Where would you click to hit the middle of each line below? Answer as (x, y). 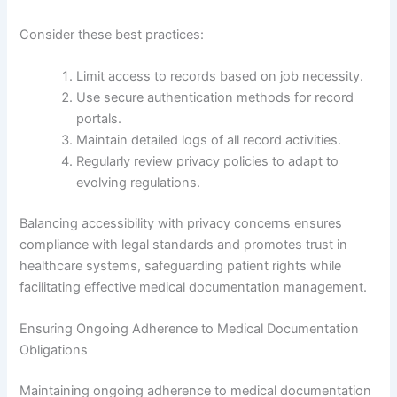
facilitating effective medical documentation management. (194, 287)
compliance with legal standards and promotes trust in (184, 244)
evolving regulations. (139, 182)
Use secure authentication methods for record (215, 97)
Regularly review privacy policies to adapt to (208, 161)
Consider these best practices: (112, 34)
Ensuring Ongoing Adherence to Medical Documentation (190, 329)
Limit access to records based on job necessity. (220, 76)
